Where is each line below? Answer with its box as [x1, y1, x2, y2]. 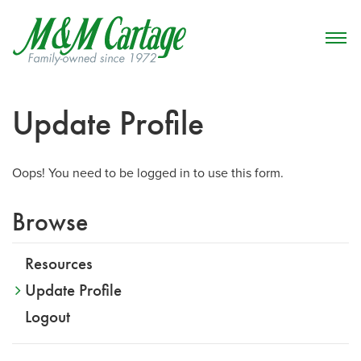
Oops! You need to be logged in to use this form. [12, 164, 284, 182]
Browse [12, 206, 88, 239]
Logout [25, 307, 70, 328]
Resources [25, 254, 93, 275]
